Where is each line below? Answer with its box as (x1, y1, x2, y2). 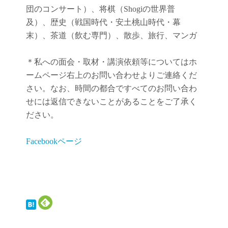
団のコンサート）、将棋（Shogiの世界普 (26, 5, 175, 14)
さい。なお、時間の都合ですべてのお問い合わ (26, 84, 197, 93)
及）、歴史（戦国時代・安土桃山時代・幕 (26, 18, 181, 27)
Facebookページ (26, 137, 82, 146)
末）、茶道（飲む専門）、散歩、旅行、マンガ (26, 31, 197, 40)
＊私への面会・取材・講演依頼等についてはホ (26, 58, 197, 67)
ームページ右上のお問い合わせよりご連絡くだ (26, 71, 197, 80)
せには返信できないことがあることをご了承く (26, 97, 197, 106)
